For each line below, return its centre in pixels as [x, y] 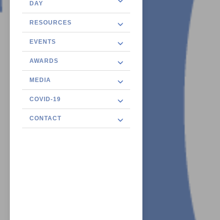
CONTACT [45, 118]
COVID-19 [45, 99]
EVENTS [43, 42]
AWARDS [44, 61]
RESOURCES [51, 23]
